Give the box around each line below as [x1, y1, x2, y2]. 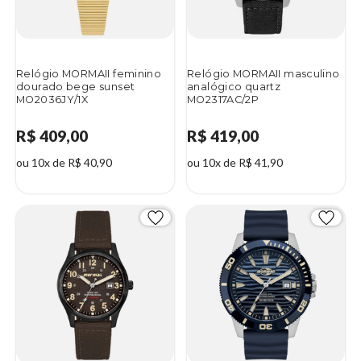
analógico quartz [187, 80, 281, 93]
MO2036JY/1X [16, 93, 89, 106]
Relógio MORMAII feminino [16, 67, 162, 80]
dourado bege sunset [16, 80, 135, 93]
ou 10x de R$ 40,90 [16, 155, 112, 169]
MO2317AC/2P [187, 93, 259, 106]
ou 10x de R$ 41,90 [187, 155, 283, 169]
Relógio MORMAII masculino [187, 67, 340, 80]
